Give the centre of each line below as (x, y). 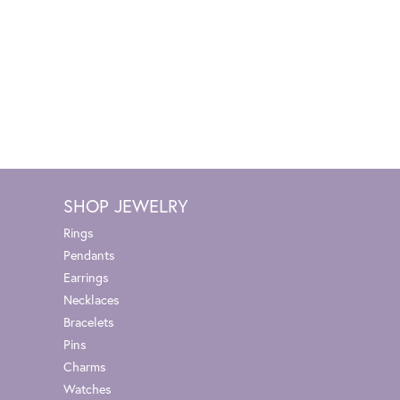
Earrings (86, 277)
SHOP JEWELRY (126, 205)
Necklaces (92, 299)
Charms (85, 366)
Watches (87, 388)
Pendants (89, 254)
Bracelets (89, 321)
